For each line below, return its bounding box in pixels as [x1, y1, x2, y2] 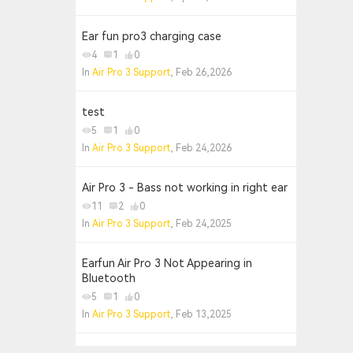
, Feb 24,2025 [170, 218, 232, 229]
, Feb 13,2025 [170, 309, 232, 320]
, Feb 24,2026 [170, 143, 232, 154]
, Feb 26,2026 [170, 67, 232, 78]
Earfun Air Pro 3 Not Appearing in [82, 257, 252, 269]
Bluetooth [82, 272, 136, 284]
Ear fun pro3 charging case [82, 30, 221, 43]
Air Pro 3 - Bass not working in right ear [82, 181, 288, 194]
